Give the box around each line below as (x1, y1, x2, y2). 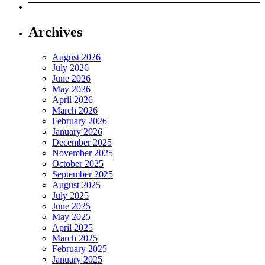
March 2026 (52, 105, 98, 115)
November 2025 (52, 147, 113, 158)
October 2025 (52, 158, 104, 169)
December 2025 (52, 137, 112, 147)
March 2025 (52, 232, 98, 243)
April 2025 (52, 222, 93, 232)
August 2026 (52, 51, 101, 62)
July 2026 (52, 62, 89, 73)
